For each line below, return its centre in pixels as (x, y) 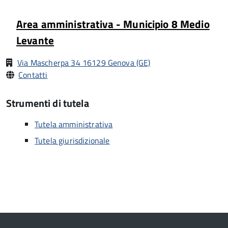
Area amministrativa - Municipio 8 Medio (113, 24)
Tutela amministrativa (74, 124)
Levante (35, 40)
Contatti (33, 75)
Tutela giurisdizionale (72, 140)
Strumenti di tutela (48, 103)
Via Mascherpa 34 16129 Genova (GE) (84, 63)
